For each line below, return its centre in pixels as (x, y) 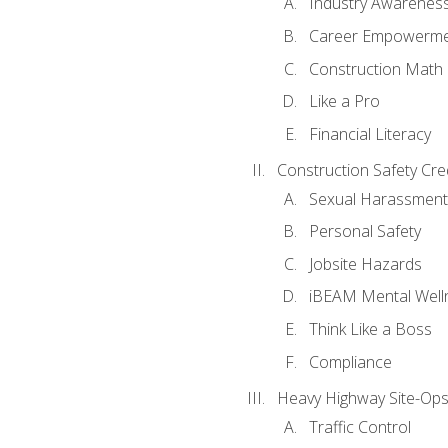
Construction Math (375, 68)
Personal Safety (364, 231)
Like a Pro (344, 101)
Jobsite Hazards (365, 263)
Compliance (350, 361)
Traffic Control (359, 426)
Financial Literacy (369, 133)
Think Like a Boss (370, 329)
